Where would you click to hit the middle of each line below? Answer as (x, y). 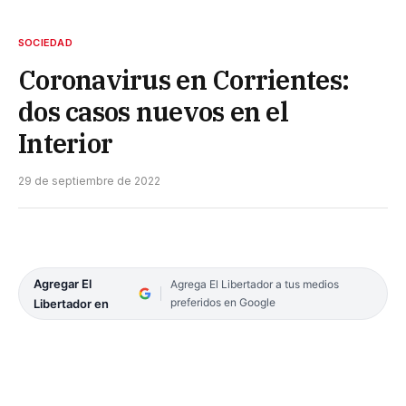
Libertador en (71, 303)
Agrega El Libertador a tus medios (254, 284)
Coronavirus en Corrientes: (184, 79)
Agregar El (63, 283)
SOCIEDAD (45, 42)
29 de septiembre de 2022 (89, 180)
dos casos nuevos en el (154, 111)
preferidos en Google (222, 302)
